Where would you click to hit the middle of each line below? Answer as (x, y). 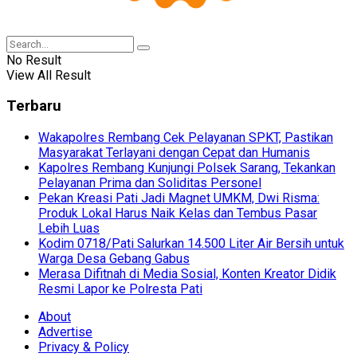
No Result (34, 60)
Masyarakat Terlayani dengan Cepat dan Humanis (174, 152)
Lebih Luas (69, 228)
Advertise (65, 331)
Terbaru (34, 106)
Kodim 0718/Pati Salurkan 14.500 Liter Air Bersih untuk (191, 243)
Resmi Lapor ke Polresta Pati (120, 288)
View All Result (49, 75)
